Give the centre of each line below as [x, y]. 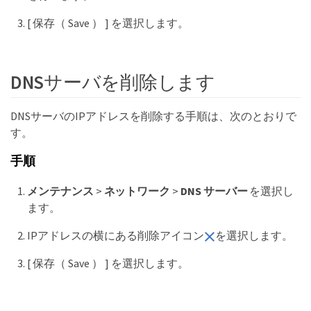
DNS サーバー [214, 191]
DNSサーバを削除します [113, 82]
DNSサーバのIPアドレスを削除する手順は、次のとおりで [153, 116]
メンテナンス [60, 191]
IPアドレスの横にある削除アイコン [116, 235]
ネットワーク [137, 191]
